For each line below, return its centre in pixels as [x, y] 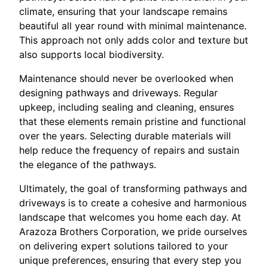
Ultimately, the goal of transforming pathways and [133, 188]
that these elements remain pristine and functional [133, 121]
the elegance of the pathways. [88, 165]
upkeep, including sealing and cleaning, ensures [127, 107]
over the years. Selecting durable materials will [125, 136]
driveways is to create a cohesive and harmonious [133, 203]
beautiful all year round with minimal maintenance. [133, 26]
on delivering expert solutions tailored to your [124, 246]
